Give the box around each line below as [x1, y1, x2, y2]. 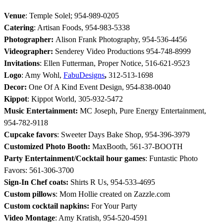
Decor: [4, 82, 29, 91]
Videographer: [4, 47, 53, 55]
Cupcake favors [4, 130, 57, 139]
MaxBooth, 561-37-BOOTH [92, 142, 183, 151]
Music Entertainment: [4, 106, 80, 115]
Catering [4, 23, 34, 32]
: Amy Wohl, [21, 70, 63, 79]
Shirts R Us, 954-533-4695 [70, 177, 155, 186]
